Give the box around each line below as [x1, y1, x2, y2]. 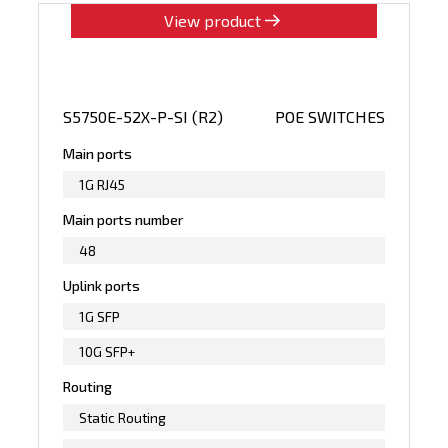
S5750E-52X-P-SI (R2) [63, 106, 224, 126]
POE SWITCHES [274, 106, 385, 126]
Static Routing [79, 408, 167, 426]
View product [163, 10, 261, 30]
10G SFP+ [79, 342, 136, 360]
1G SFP [79, 307, 121, 325]
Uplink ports [63, 276, 141, 294]
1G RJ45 [79, 175, 126, 193]
